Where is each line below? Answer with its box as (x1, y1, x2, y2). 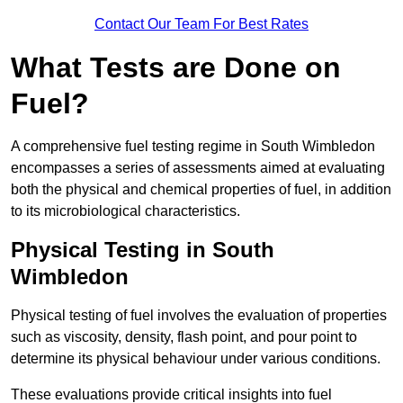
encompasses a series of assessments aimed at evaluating (11, 160, 385, 176)
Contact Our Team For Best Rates (94, 16, 309, 32)
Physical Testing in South (11, 237, 274, 263)
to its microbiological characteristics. (11, 203, 240, 219)
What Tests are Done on (11, 51, 341, 85)
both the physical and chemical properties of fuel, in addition (11, 182, 391, 198)
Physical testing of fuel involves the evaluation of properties (11, 308, 387, 324)
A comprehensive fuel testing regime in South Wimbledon (11, 139, 375, 155)
